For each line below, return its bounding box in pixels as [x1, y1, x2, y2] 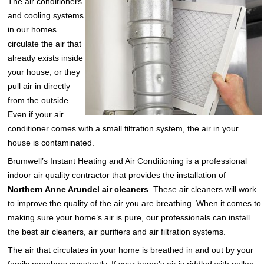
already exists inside [8, 53, 84, 63]
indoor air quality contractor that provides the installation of [8, 170, 226, 180]
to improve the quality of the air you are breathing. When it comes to [8, 199, 262, 209]
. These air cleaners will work [148, 184, 257, 194]
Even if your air [8, 110, 64, 120]
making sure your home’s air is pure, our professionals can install [8, 213, 250, 223]
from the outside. [8, 95, 71, 105]
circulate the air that [8, 39, 82, 49]
